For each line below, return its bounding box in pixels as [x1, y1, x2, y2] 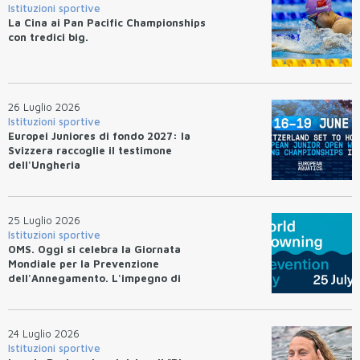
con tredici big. [8, 30, 88, 43]
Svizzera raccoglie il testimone [8, 143, 172, 157]
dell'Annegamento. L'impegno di [8, 271, 181, 284]
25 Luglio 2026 [8, 213, 80, 227]
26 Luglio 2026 [8, 100, 80, 113]
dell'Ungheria [8, 157, 80, 171]
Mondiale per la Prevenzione [8, 256, 159, 270]
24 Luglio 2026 [8, 326, 80, 340]
